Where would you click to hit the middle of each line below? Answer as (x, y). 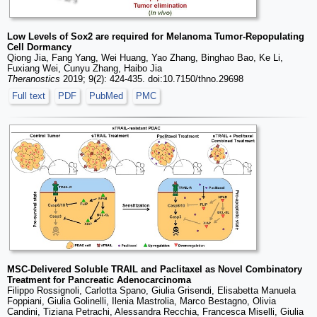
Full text (29, 96)
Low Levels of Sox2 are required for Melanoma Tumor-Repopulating (156, 37)
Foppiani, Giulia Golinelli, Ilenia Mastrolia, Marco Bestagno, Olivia (142, 301)
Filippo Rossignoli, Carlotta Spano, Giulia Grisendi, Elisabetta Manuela (151, 290)
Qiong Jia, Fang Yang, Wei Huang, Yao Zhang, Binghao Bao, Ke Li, (145, 58)
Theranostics (34, 79)
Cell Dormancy (39, 47)
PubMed (106, 96)
